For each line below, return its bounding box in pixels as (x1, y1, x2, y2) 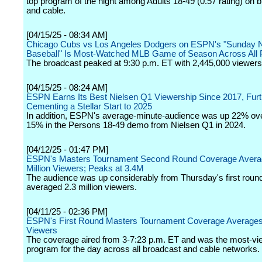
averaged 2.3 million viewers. (26, 182, 137, 192)
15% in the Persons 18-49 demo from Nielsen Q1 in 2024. (26, 120, 246, 130)
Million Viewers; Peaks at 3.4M (26, 164, 144, 173)
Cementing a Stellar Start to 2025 (26, 102, 152, 111)
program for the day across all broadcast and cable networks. (26, 244, 260, 254)
